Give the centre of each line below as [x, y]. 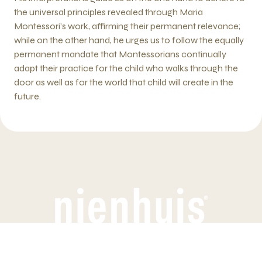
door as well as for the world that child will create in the [124, 82]
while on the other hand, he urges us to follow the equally [129, 40]
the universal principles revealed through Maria [108, 12]
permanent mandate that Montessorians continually [120, 54]
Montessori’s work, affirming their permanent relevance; [127, 26]
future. [27, 96]
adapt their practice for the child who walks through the [126, 68]
